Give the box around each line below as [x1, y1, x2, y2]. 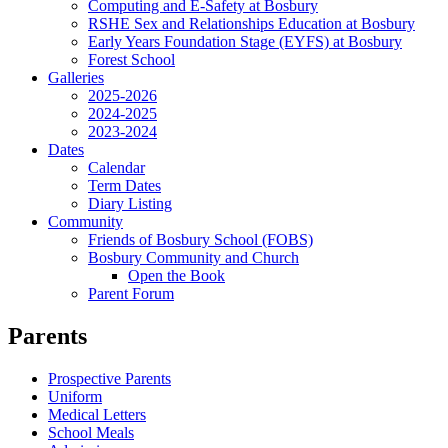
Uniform [48, 387, 102, 405]
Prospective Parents [48, 369, 171, 387]
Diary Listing [88, 194, 172, 212]
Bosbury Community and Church [88, 248, 299, 266]
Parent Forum [88, 284, 174, 302]
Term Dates [88, 176, 161, 194]
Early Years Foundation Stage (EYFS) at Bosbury [88, 32, 402, 50]
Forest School [88, 50, 175, 68]
